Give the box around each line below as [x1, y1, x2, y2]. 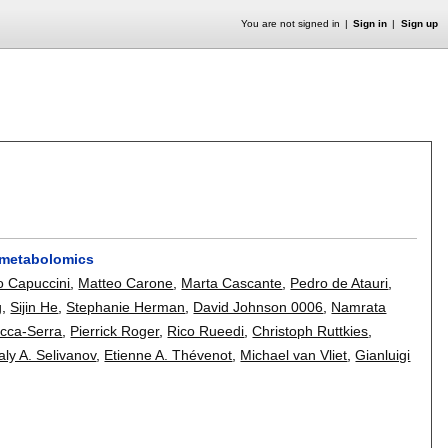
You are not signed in [240, 18, 340, 29]
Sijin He [10, 298, 59, 315]
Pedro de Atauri [290, 274, 389, 291]
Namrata [331, 298, 387, 315]
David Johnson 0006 [193, 298, 324, 315]
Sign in [353, 18, 388, 29]
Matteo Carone [78, 274, 174, 291]
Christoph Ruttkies [252, 322, 369, 339]
